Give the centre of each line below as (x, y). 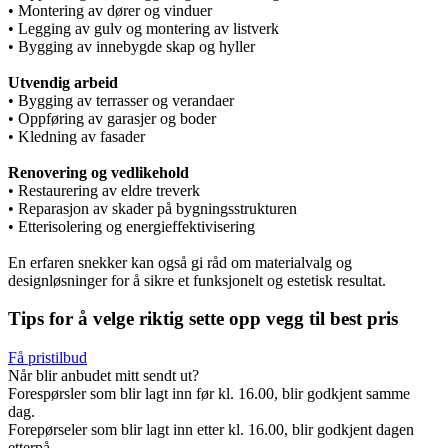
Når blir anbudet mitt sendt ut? (103, 376)
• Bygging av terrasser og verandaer (121, 100)
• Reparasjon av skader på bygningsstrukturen (152, 208)
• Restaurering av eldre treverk (104, 190)
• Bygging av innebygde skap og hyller (131, 46)
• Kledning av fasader (76, 136)
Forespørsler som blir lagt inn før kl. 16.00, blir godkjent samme (209, 394)
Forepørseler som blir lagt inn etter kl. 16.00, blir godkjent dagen (211, 430)
